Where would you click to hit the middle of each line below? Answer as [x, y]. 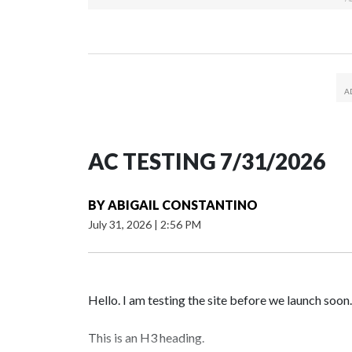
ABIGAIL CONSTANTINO [183, 205]
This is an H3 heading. [146, 338]
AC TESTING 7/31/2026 [207, 161]
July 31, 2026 [121, 225]
